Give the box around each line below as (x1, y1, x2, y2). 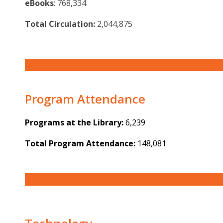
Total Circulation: (25, 18, 95, 30)
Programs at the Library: (25, 117, 123, 128)
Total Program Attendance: (25, 138, 135, 149)
